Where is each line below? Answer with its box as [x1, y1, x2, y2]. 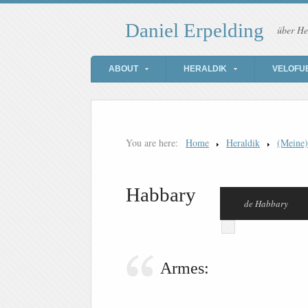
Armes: [160, 258, 209, 278]
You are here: [126, 136, 178, 150]
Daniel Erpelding [125, 19, 264, 42]
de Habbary [244, 197, 288, 210]
